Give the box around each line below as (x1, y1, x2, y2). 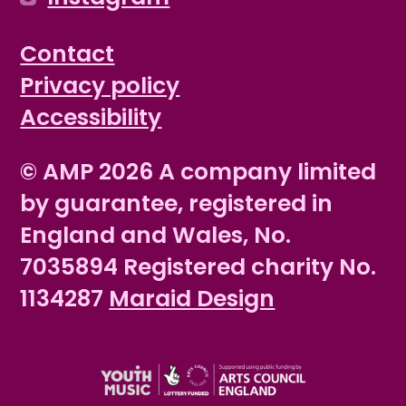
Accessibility (20, 101, 162, 133)
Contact (20, 37, 115, 70)
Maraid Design (109, 282, 275, 314)
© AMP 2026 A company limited (20, 155, 377, 188)
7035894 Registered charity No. (20, 250, 377, 283)
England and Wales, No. (20, 218, 292, 251)
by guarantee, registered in (20, 187, 333, 219)
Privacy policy (20, 69, 180, 101)
